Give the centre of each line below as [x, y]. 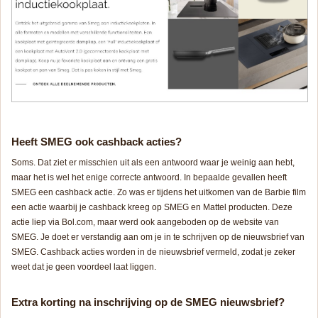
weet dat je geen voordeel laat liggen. [84, 267]
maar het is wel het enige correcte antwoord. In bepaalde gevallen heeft [149, 178]
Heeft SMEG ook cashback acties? [97, 142]
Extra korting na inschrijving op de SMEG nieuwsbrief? [148, 302]
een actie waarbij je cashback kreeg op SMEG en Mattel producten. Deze [152, 208]
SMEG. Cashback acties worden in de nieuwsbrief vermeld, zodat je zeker [153, 252]
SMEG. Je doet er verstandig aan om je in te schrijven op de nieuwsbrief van [158, 237]
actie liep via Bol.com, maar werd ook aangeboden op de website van [145, 223]
